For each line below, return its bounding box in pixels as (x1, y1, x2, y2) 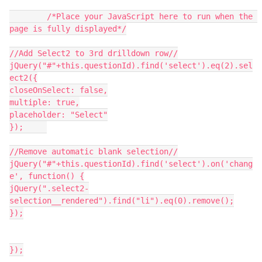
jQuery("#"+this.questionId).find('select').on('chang (9, 158, 253, 168)
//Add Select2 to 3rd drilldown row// (9, 48, 178, 58)
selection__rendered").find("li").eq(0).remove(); (9, 195, 234, 205)
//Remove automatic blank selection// (9, 146, 178, 156)
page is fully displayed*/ (9, 23, 126, 33)
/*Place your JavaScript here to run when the (9, 11, 47, 21)
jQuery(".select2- (9, 183, 89, 193)
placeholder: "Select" (9, 109, 108, 119)
